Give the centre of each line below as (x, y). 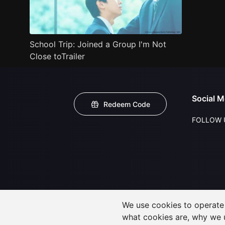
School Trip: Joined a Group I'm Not (98, 44)
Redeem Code (127, 104)
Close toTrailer (57, 56)
